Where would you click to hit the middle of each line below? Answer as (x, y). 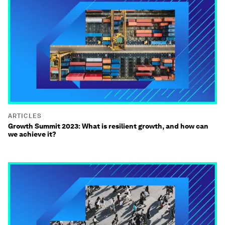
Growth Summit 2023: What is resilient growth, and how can (108, 126)
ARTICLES (25, 116)
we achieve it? (32, 134)
